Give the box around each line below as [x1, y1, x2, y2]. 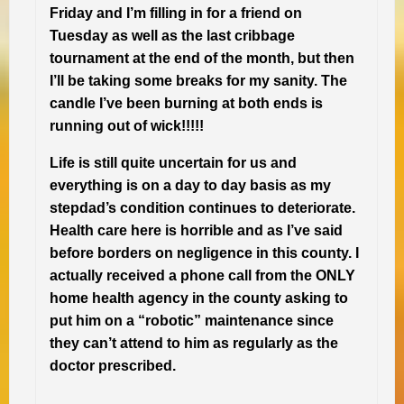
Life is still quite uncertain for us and [50, 154, 297, 170]
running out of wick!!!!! [50, 117, 204, 133]
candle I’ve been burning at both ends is [50, 95, 323, 111]
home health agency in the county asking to [50, 289, 348, 306]
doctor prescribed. [50, 357, 176, 373]
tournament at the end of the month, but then [50, 50, 354, 66]
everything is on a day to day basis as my [50, 177, 331, 193]
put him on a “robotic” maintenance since [50, 312, 334, 328]
